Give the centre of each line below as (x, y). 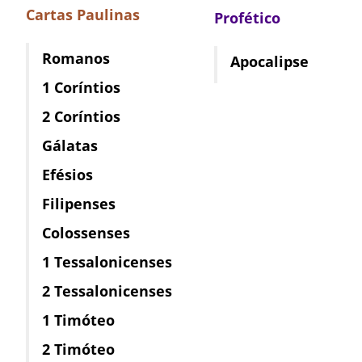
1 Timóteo (78, 320)
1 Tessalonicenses (107, 261)
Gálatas (70, 145)
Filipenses (79, 203)
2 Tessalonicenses (107, 290)
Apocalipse (269, 61)
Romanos (76, 58)
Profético (247, 17)
